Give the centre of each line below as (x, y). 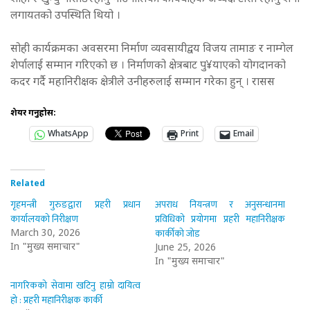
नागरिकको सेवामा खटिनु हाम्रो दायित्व (76, 286)
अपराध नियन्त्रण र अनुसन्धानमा (220, 205)
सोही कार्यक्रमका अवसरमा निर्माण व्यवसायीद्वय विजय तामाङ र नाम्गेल (152, 50)
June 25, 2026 (185, 248)
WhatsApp (68, 135)
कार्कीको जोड (177, 234)
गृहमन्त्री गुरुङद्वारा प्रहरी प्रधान (76, 205)
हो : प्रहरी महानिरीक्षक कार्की (56, 300)
